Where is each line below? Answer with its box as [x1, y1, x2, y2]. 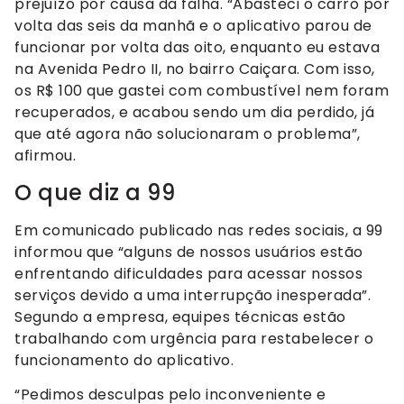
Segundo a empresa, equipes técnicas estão [14, 306, 346, 327]
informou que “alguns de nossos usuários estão [14, 241, 363, 262]
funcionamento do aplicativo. [14, 349, 234, 371]
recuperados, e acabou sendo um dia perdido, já [14, 102, 374, 124]
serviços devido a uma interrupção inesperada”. [14, 284, 371, 306]
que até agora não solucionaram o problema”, [14, 124, 361, 145]
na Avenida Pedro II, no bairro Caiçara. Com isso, [14, 59, 375, 80]
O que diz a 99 [14, 177, 175, 207]
